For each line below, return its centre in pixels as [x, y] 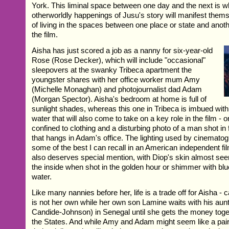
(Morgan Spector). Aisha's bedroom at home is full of [119, 99]
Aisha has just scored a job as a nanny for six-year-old [122, 50]
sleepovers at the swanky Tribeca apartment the [112, 70]
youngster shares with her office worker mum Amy [116, 79]
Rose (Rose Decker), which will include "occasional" [119, 60]
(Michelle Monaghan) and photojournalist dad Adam [117, 89]
